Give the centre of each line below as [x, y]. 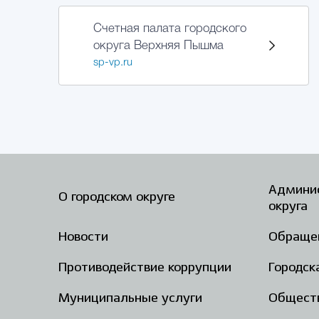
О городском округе [117, 197]
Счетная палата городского [170, 29]
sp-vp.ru [113, 63]
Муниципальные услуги [130, 298]
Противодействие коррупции [145, 268]
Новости [83, 237]
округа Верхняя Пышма [158, 46]
